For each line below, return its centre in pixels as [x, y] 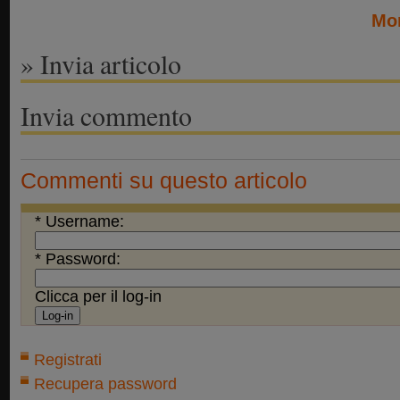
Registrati [68, 360]
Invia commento [106, 115]
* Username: [79, 221]
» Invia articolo [101, 63]
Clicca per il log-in [98, 296]
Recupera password [105, 384]
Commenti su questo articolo [164, 180]
